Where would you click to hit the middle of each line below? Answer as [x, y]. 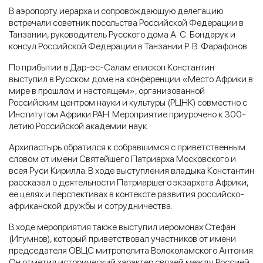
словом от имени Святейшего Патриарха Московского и [122, 159]
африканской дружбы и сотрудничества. [91, 205]
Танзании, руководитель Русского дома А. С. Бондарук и [122, 34]
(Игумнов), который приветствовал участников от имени [122, 238]
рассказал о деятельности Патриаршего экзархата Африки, [129, 182]
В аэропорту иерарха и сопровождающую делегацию [116, 11]
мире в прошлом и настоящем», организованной [107, 90]
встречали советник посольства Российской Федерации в [126, 22]
